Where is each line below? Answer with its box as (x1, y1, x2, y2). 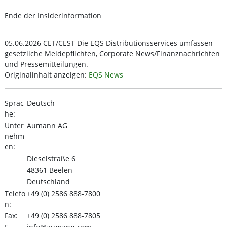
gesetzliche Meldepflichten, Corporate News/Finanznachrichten (5, 49, 220, 58)
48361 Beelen (27, 165, 72, 175)
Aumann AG (27, 121, 67, 130)
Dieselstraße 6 (27, 154, 75, 163)
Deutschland (27, 177, 70, 186)
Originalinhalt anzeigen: (5, 70, 89, 80)
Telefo (5, 188, 25, 198)
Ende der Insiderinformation (5, 11, 101, 20)
